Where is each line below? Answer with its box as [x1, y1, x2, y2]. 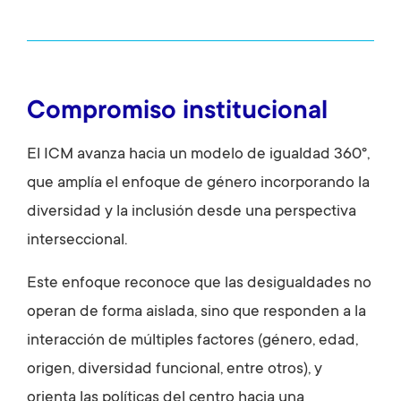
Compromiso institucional [27, 98, 328, 128]
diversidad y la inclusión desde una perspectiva [27, 203, 356, 222]
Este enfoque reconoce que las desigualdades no [27, 275, 371, 294]
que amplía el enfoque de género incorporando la [27, 175, 370, 193]
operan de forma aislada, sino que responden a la [27, 303, 366, 322]
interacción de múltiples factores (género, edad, [27, 332, 358, 351]
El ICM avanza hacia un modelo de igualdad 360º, [27, 146, 370, 165]
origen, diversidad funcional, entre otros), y [27, 361, 322, 380]
